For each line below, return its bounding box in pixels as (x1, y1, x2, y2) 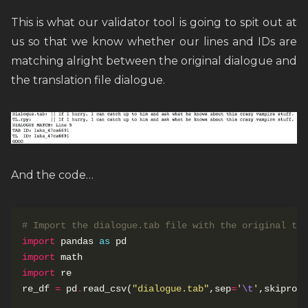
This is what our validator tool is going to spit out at (11, 16, 297, 30)
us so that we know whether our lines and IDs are (11, 35, 297, 49)
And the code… (11, 168, 93, 181)
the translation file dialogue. (11, 74, 165, 87)
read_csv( (82, 283, 132, 294)
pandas (55, 235, 99, 247)
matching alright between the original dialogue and (11, 54, 297, 68)
